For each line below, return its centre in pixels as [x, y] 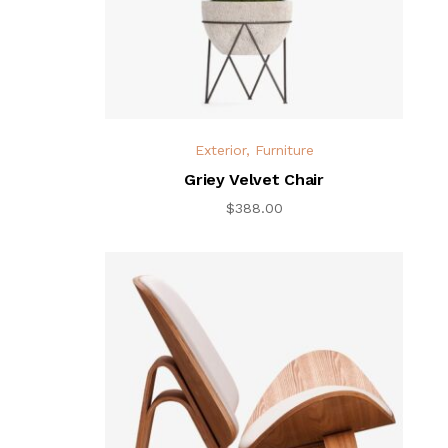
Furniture [284, 150]
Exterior [220, 150]
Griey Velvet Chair [254, 180]
